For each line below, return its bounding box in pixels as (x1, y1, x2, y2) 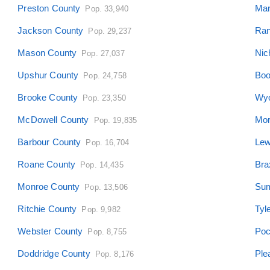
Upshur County (17, 69, 79, 80)
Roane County (17, 159, 76, 169)
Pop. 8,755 (87, 227, 127, 236)
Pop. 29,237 (88, 26, 132, 36)
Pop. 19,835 (93, 115, 137, 125)
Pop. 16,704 (86, 137, 130, 147)
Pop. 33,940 (85, 4, 129, 13)
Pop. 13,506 (84, 182, 128, 192)
